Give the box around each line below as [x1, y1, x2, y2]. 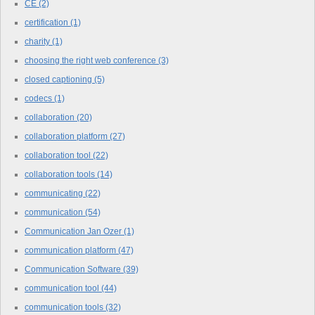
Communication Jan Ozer [25, 226, 124, 236]
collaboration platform [25, 131, 110, 141]
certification [25, 17, 70, 27]
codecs [25, 93, 54, 103]
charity [25, 36, 52, 46]
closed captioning [25, 74, 94, 84]
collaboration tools [25, 169, 97, 179]
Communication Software [25, 264, 123, 274]
